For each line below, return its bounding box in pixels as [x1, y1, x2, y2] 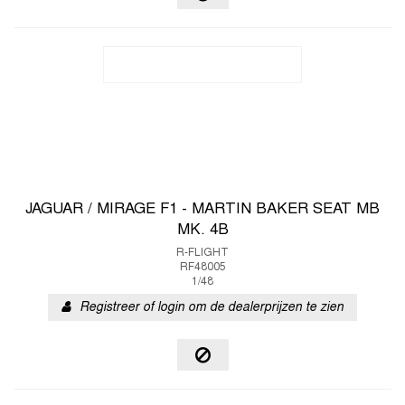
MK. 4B [176, 223, 229, 238]
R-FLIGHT [176, 248, 229, 259]
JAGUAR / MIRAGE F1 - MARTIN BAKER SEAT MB [25, 202, 380, 217]
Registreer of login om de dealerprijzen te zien [80, 302, 344, 314]
